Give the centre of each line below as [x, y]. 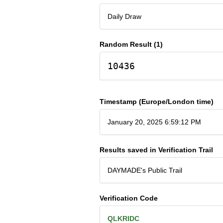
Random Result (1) [131, 44]
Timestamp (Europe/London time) [156, 101]
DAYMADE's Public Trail [145, 170]
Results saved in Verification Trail [156, 150]
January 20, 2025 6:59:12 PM [154, 122]
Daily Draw [124, 16]
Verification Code [128, 198]
